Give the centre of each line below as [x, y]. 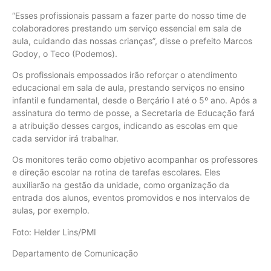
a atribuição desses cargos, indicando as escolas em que [125, 126]
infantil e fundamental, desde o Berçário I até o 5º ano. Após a [135, 100]
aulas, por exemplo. [51, 211]
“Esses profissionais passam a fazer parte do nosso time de [129, 15]
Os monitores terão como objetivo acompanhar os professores [135, 160]
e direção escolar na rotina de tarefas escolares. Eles [116, 172]
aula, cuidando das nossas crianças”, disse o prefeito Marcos [132, 41]
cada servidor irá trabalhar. [65, 138]
